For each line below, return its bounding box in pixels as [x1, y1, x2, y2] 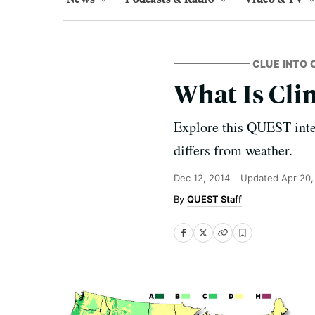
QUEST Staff [187, 193, 242, 205]
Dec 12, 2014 [174, 172, 230, 184]
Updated [240, 172, 281, 184]
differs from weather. [174, 141, 292, 160]
